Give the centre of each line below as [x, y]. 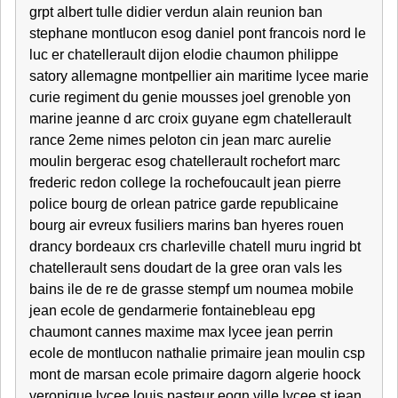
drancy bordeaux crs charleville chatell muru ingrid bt [195, 247]
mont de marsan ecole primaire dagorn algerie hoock [195, 374]
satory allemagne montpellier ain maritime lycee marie [199, 76]
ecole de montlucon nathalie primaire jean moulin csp [197, 353]
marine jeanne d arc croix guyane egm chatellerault [190, 119]
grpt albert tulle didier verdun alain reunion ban [176, 12]
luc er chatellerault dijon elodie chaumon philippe [184, 55]
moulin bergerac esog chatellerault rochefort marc [185, 161]
